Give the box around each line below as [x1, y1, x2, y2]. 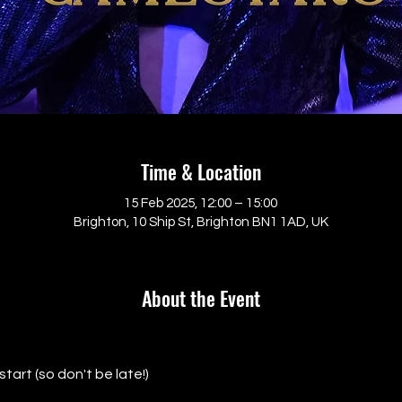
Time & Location [140, 156, 261, 186]
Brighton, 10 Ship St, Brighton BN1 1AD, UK [73, 214, 328, 229]
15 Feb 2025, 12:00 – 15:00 [124, 196, 277, 210]
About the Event [141, 283, 260, 312]
